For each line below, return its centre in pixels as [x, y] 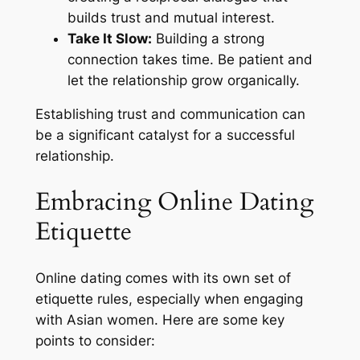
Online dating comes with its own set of [163, 278]
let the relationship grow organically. [183, 80]
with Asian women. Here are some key [160, 319]
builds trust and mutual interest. [171, 17]
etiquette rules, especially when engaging [169, 299]
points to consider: [95, 340]
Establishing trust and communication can [170, 115]
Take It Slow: [109, 38]
